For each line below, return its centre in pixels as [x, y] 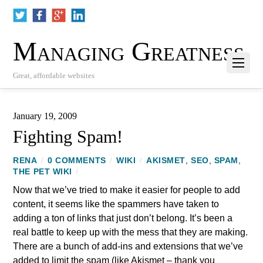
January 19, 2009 [45, 116]
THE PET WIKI [43, 172]
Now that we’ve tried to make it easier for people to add [127, 190]
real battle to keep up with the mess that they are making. [131, 232]
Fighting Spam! [68, 137]
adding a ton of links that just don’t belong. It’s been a [123, 218]
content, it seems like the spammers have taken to [116, 204]
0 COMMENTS [77, 161]
